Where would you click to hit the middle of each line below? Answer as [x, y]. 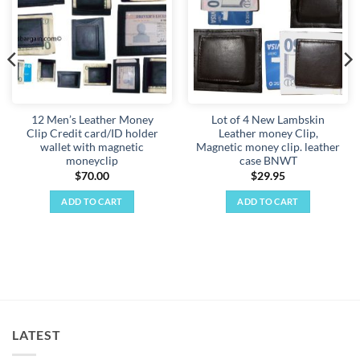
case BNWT [268, 161]
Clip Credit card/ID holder [92, 134]
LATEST [37, 335]
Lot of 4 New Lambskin [268, 120]
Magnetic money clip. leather [268, 147]
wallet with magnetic [92, 147]
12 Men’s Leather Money [92, 120]
